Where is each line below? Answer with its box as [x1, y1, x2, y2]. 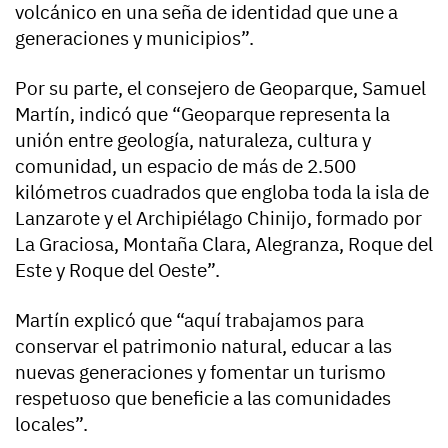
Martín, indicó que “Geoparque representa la [15, 102, 390, 127]
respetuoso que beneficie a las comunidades [15, 386, 391, 411]
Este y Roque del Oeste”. [15, 258, 220, 283]
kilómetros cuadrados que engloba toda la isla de [15, 180, 429, 205]
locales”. [15, 412, 88, 437]
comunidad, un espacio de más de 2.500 [15, 154, 356, 179]
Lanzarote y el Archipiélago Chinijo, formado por [15, 206, 422, 231]
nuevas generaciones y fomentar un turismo [15, 360, 386, 385]
